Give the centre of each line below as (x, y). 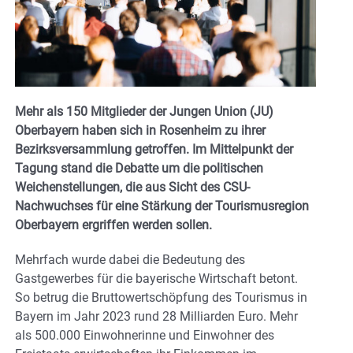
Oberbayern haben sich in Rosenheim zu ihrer (140, 131)
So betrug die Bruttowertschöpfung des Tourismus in (161, 298)
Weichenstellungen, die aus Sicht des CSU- (132, 188)
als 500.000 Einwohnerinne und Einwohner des (145, 336)
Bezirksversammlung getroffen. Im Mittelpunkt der (154, 150)
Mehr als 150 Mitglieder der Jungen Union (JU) (144, 112)
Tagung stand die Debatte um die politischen (139, 169)
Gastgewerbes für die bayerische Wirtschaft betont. (156, 279)
